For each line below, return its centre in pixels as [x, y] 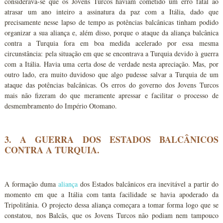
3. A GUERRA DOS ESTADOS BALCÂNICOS [111, 139]
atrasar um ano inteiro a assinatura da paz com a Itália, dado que [111, 12]
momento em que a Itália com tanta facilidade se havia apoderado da [111, 194]
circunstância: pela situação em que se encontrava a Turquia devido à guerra [111, 54]
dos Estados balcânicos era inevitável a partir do [148, 184]
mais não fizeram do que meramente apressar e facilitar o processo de [111, 95]
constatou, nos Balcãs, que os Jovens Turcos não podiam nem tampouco [111, 215]
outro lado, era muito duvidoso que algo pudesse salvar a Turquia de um [111, 74]
